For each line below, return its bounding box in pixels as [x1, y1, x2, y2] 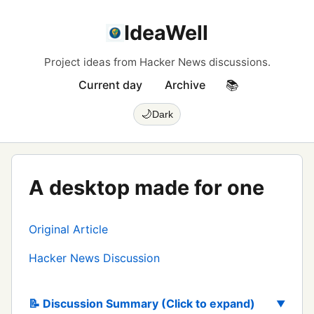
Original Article [29, 222, 108, 236]
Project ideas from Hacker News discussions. [43, 55, 271, 69]
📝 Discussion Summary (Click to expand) [29, 296, 255, 310]
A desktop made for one [29, 175, 264, 200]
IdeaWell [124, 20, 208, 45]
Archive [164, 78, 205, 92]
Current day [78, 78, 142, 92]
